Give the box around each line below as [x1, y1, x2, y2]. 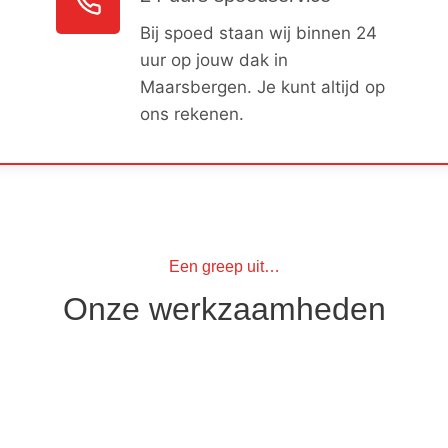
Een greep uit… [168, 257, 280, 275]
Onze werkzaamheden [62, 290, 386, 327]
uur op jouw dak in [140, 49, 289, 70]
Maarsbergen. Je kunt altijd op [140, 76, 386, 97]
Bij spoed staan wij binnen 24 [140, 22, 378, 43]
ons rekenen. [140, 103, 245, 124]
